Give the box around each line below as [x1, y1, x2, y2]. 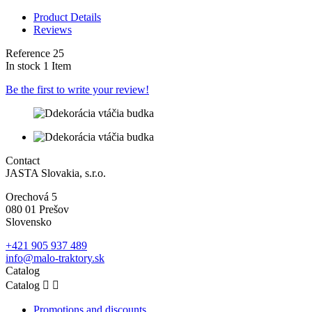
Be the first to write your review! [6, 84, 149, 96]
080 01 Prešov [6, 203, 69, 216]
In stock [6, 60, 40, 72]
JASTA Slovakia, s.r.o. [6, 167, 106, 180]
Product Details [33, 11, 101, 24]
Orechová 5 [6, 191, 57, 203]
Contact [6, 155, 40, 167]
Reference [6, 47, 53, 60]
